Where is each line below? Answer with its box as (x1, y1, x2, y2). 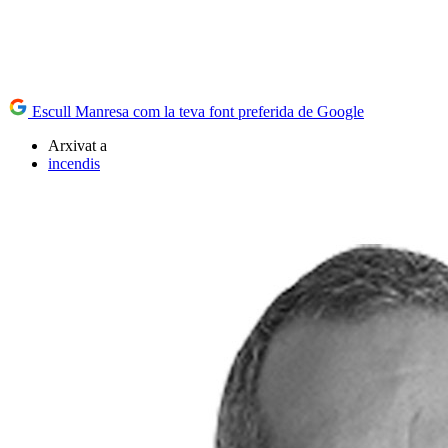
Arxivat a (48, 136, 107, 154)
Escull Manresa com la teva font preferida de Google (28, 102, 364, 120)
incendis (48, 154, 100, 172)
